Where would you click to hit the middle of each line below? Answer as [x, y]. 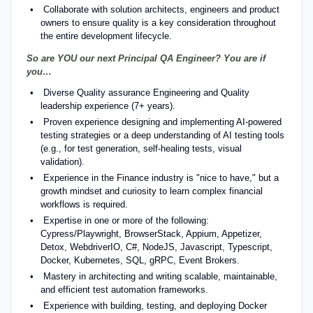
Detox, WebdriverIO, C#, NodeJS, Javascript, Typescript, [156, 247]
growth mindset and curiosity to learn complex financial [151, 191]
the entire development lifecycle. [106, 36]
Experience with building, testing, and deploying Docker [155, 305]
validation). [62, 161]
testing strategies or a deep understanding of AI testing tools [162, 135]
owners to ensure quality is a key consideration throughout [158, 22]
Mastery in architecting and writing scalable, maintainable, [160, 276]
